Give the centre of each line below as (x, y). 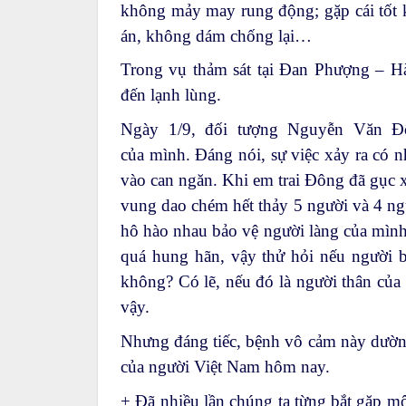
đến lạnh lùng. (171, 95)
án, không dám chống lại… (218, 35)
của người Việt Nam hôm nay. (225, 366)
